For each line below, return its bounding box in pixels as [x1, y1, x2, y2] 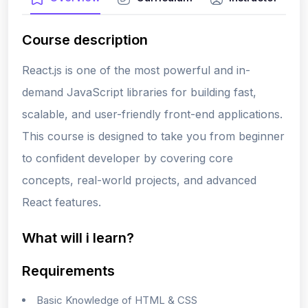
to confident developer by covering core [22, 151, 233, 165]
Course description [22, 31, 148, 48]
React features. [22, 195, 101, 209]
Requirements [22, 262, 115, 279]
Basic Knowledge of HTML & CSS [36, 293, 197, 307]
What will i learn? [22, 229, 134, 246]
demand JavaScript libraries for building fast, [22, 85, 256, 99]
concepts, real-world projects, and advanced [22, 173, 256, 187]
